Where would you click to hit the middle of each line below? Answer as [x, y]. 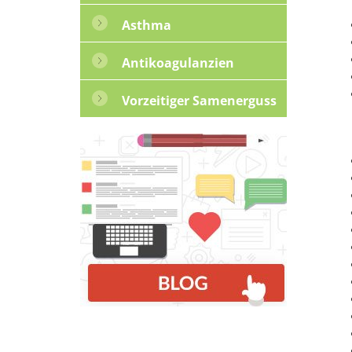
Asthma [146, 25]
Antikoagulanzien [178, 62]
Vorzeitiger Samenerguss [199, 100]
